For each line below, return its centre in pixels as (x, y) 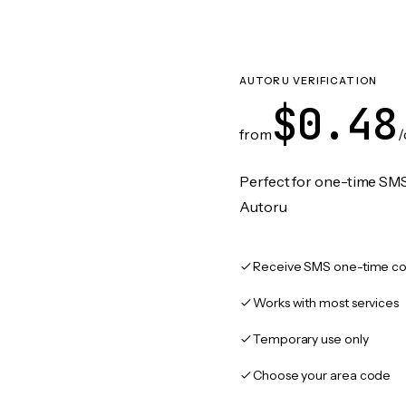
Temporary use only (311, 339)
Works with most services (326, 303)
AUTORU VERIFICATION (308, 81)
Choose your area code (322, 375)
